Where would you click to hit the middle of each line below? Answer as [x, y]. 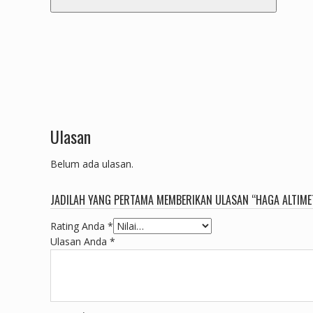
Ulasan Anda [80, 241]
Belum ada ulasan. [92, 163]
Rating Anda [79, 226]
